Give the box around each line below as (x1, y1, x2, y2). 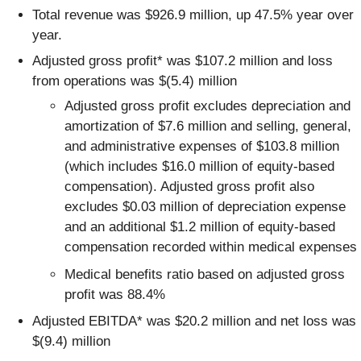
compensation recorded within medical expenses (64, 239, 357, 255)
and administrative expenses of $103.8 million (64, 139, 339, 155)
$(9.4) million (32, 334, 110, 350)
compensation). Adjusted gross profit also (64, 179, 314, 195)
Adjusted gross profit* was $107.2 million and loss (32, 52, 333, 68)
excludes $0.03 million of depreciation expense (64, 199, 346, 215)
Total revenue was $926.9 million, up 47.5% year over (32, 6, 354, 23)
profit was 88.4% (64, 286, 165, 302)
